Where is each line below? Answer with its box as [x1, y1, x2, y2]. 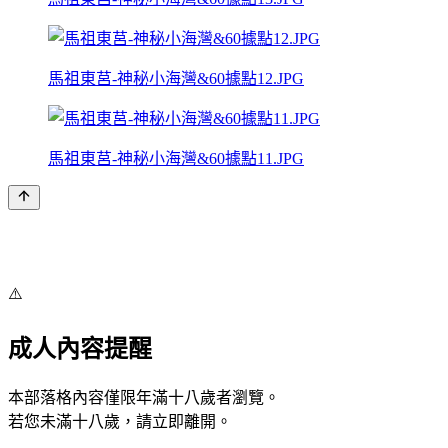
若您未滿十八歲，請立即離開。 [8, 412, 232, 430]
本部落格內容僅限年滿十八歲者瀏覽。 [8, 388, 280, 406]
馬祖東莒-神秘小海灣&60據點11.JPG [48, 149, 304, 167]
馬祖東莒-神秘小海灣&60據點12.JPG [48, 69, 304, 87]
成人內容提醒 [8, 335, 152, 362]
